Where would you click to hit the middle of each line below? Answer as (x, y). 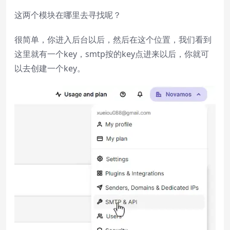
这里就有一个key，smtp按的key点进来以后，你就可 (112, 54)
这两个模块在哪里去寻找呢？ (68, 15)
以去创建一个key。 (50, 68)
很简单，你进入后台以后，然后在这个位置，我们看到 (113, 39)
